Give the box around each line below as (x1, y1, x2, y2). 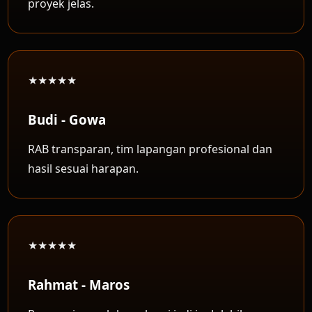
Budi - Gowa (28, 111, 107, 128)
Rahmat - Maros (28, 276, 130, 293)
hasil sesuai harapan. (28, 161, 139, 176)
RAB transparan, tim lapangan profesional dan (28, 141, 273, 157)
